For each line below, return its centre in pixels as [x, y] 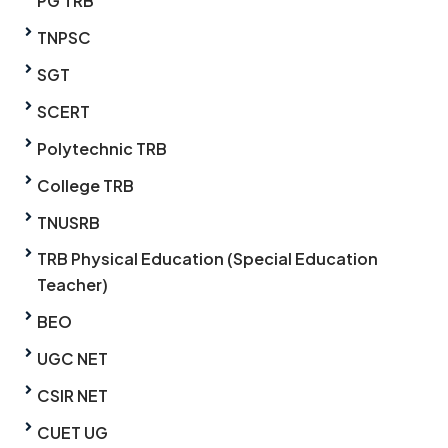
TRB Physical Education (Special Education [207, 259]
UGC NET [72, 359]
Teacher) [72, 285]
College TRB [85, 186]
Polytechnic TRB [102, 149]
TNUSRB [68, 223]
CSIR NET [72, 396]
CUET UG [72, 433]
